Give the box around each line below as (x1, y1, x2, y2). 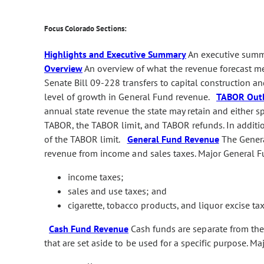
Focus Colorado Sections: (44, 22, 127, 34)
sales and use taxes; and (68, 184, 167, 197)
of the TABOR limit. (44, 133, 127, 145)
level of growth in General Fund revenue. (44, 90, 217, 103)
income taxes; (68, 170, 124, 183)
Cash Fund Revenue (49, 222, 129, 235)
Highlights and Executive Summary (44, 48, 186, 60)
